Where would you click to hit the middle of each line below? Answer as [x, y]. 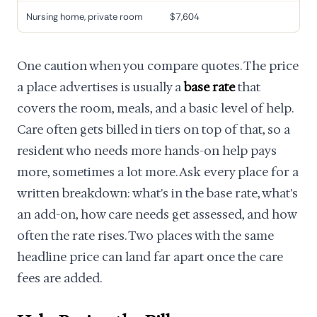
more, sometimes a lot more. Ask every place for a [158, 172]
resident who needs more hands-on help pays [147, 151]
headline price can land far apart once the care [150, 257]
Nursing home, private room [85, 17]
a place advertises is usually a [100, 87]
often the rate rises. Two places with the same [145, 236]
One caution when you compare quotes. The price [158, 66]
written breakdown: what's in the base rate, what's [157, 193]
